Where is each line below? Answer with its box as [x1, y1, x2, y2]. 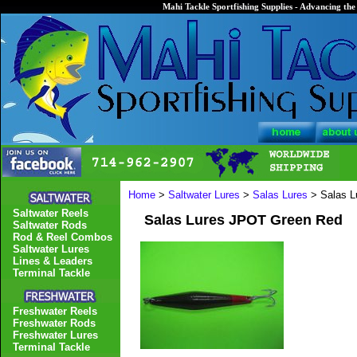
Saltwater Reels [13, 207, 88, 219]
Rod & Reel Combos [13, 231, 112, 243]
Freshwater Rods [13, 317, 96, 329]
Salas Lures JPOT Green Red [144, 212, 343, 228]
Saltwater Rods [13, 219, 87, 231]
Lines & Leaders [13, 255, 92, 267]
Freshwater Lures [13, 329, 98, 341]
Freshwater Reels [13, 305, 97, 317]
